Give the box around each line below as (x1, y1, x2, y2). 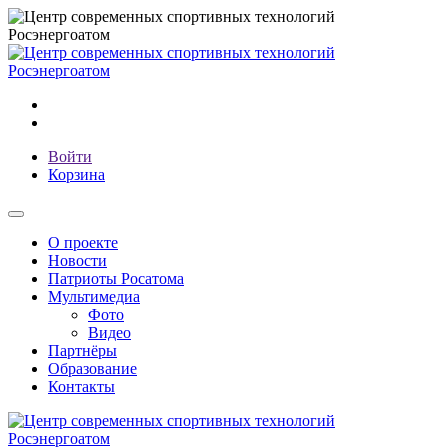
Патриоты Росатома (48, 270, 184, 287)
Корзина (48, 166, 105, 183)
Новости (48, 252, 107, 269)
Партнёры (48, 342, 117, 359)
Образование (48, 360, 137, 377)
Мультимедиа (48, 288, 140, 305)
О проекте (48, 234, 118, 251)
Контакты (48, 378, 115, 395)
